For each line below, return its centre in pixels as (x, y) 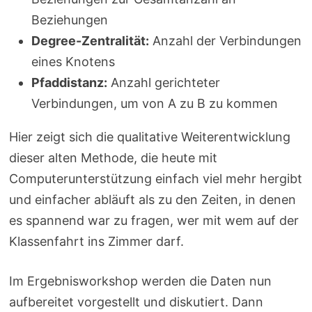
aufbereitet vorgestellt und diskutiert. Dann (136, 302)
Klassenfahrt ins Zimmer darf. (97, 241)
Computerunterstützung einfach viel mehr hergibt (156, 178)
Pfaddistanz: (70, 82)
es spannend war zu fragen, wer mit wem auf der (154, 220)
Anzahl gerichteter (164, 82)
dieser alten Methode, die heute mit (114, 157)
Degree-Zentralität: (91, 40)
